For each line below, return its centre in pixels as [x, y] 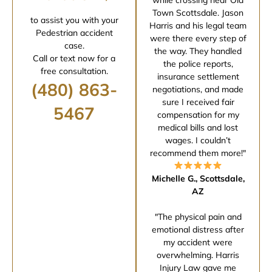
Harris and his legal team [198, 25]
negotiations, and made [198, 89]
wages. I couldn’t [198, 140]
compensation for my [198, 114]
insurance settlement [198, 76]
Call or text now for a [74, 58]
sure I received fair [198, 102]
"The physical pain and [198, 216]
